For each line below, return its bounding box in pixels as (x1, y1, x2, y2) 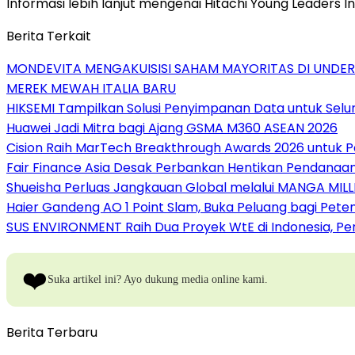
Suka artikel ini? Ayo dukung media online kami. (48, 273, 268, 285)
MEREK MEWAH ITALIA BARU (6, 78, 176, 97)
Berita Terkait (6, 26, 91, 45)
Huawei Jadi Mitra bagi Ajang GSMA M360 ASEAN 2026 (6, 118, 338, 137)
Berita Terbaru (6, 323, 97, 342)
